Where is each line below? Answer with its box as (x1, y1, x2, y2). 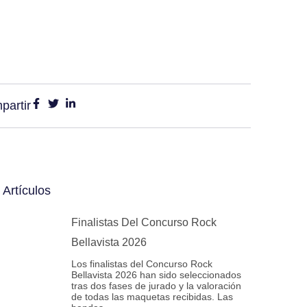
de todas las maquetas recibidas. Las (71, 291, 233, 302)
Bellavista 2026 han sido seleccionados (71, 269, 241, 280)
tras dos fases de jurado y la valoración (71, 280, 241, 291)
